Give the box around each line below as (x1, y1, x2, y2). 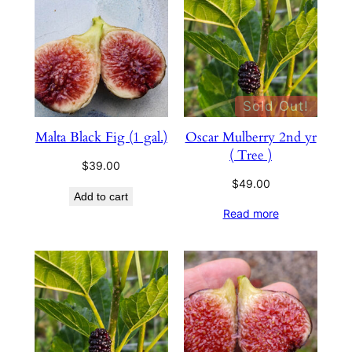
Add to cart (74, 190, 129, 203)
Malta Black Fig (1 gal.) (35, 128, 167, 147)
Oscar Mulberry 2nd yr (185, 128, 317, 147)
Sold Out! (243, 98, 310, 115)
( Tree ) (229, 146, 273, 165)
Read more (222, 207, 279, 221)
